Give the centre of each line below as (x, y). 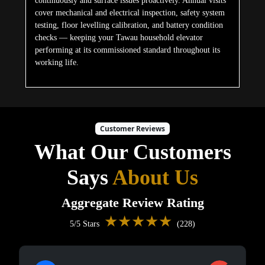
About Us (155, 177)
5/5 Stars (87, 224)
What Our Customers (132, 152)
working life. (56, 63)
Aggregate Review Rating (132, 203)
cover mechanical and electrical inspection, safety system (130, 13)
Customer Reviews (132, 128)
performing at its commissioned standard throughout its (127, 50)
